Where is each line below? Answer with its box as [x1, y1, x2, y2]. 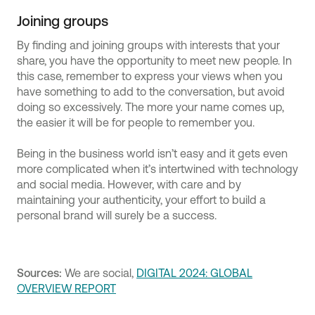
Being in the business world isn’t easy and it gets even [17, 147, 288, 160]
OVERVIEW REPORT [17, 282, 116, 295]
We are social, [65, 266, 136, 279]
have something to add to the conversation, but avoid [17, 85, 285, 98]
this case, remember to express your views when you [17, 70, 283, 82]
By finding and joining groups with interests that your [17, 39, 280, 51]
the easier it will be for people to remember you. [17, 116, 257, 129]
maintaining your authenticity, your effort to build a [17, 193, 266, 206]
